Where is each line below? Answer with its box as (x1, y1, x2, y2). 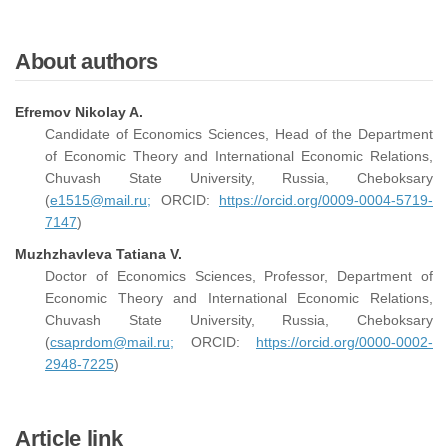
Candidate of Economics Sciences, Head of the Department (45, 126, 433, 142)
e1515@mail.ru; (50, 192, 151, 208)
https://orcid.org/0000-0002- (256, 334, 433, 350)
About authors (15, 49, 159, 74)
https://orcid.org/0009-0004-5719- (219, 192, 433, 208)
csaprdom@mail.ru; (50, 334, 174, 350)
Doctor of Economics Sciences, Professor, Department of (45, 268, 433, 284)
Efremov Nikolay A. (15, 104, 143, 120)
